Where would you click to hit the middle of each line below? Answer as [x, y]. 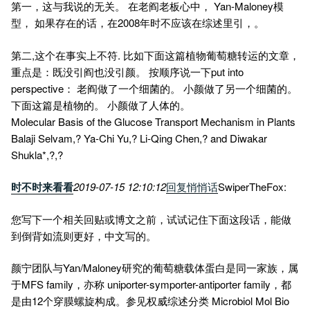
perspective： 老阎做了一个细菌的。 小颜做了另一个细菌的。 [154, 88]
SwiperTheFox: [252, 187]
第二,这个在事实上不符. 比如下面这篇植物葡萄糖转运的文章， [155, 55]
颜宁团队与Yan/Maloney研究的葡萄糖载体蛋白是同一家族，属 [155, 268]
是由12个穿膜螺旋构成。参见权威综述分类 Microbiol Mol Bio [150, 301]
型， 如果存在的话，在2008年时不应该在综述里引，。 [138, 23]
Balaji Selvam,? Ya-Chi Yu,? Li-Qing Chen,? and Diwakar [139, 138]
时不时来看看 [42, 187]
